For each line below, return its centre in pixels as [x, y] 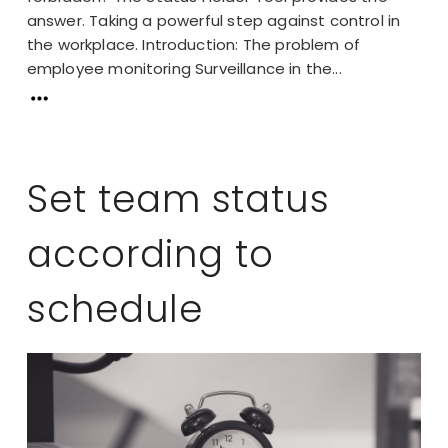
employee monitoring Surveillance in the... [184, 68]
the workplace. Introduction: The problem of [193, 44]
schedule [115, 309]
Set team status [178, 199]
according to [150, 254]
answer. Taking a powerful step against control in [213, 20]
